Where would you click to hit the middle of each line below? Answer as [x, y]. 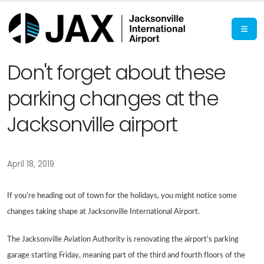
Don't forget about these [116, 73]
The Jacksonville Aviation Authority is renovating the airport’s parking [123, 239]
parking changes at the [113, 99]
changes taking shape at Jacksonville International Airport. [103, 212]
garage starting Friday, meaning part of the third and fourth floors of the [126, 255]
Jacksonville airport [92, 125]
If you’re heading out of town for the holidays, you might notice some [122, 196]
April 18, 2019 [31, 164]
